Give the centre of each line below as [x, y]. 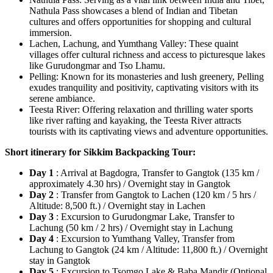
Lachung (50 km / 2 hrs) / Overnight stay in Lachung [131, 227]
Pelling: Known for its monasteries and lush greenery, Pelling [147, 76]
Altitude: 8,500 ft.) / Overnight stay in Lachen [117, 205]
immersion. [51, 32]
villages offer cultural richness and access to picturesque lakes [147, 54]
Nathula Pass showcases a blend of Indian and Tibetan [133, 10]
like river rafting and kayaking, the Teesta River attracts [135, 120]
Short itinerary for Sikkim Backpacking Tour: [100, 152]
